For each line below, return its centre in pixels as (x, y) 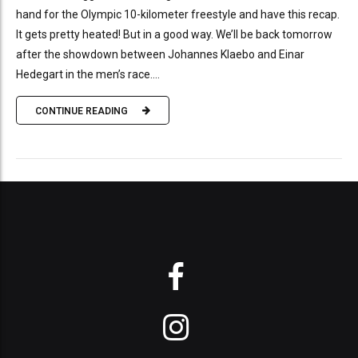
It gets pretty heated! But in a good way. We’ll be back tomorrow (174, 35)
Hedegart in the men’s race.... (88, 75)
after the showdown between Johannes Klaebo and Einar (160, 55)
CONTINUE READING (82, 111)
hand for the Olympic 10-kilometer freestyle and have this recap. (178, 15)
